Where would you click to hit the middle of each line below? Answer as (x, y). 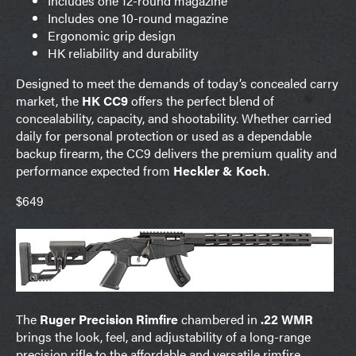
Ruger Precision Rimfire (109, 319)
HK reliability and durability (123, 52)
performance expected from (95, 170)
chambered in (219, 319)
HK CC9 (105, 100)
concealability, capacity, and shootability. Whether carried (174, 118)
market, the (49, 100)
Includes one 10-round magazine (138, 17)
